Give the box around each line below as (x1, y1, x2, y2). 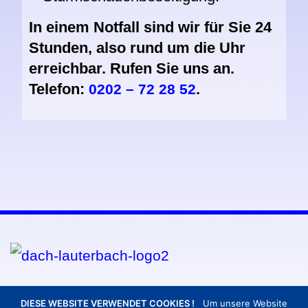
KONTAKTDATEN (40, 288, 171, 306)
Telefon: (29, 80, 89, 98)
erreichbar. (29, 59, 111, 77)
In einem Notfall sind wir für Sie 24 (29, 18, 272, 36)
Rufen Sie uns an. (110, 59, 235, 77)
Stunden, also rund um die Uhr (29, 38, 246, 56)
